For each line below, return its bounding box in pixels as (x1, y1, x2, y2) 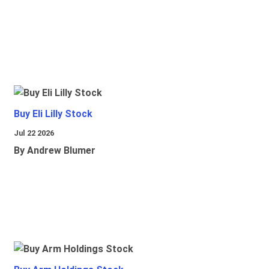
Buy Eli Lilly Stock (14, 108, 92, 120)
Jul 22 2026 (14, 128, 54, 138)
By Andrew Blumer (14, 145, 95, 157)
